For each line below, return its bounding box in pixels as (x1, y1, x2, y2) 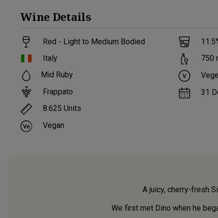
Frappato (43, 87, 73, 97)
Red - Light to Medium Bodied (43, 36, 145, 46)
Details (52, 9, 91, 24)
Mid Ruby (41, 70, 73, 80)
